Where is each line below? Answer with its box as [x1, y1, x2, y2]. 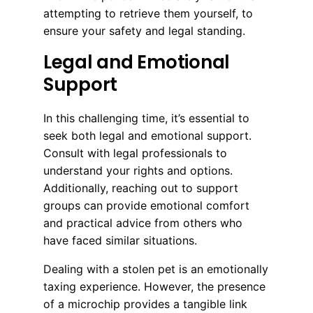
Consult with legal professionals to [43, 145, 227, 160]
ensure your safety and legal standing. [43, 23, 245, 38]
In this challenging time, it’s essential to [43, 110, 249, 125]
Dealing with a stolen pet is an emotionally [43, 261, 268, 276]
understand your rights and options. [43, 163, 233, 177]
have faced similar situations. [43, 233, 197, 247]
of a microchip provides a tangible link [43, 296, 247, 311]
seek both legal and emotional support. [43, 128, 252, 143]
